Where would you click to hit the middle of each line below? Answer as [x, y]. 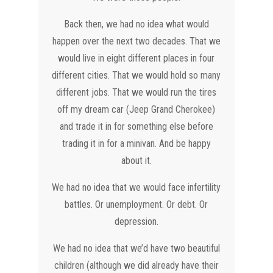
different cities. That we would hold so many [136, 75]
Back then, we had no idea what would [136, 24]
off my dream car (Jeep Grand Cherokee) [136, 109]
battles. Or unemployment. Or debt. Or [136, 204]
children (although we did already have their [136, 265]
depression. [136, 222]
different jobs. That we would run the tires [136, 92]
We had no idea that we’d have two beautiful [136, 248]
